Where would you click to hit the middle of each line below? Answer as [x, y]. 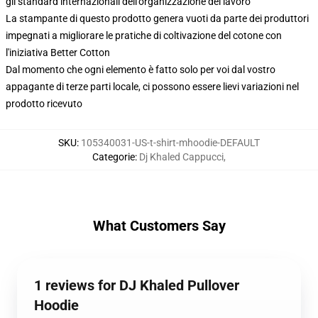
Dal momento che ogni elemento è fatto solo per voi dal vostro [141, 70]
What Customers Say [159, 226]
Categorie [114, 157]
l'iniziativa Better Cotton [58, 53]
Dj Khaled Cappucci [181, 157]
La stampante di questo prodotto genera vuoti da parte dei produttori [157, 18]
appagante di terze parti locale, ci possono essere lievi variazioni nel [152, 87]
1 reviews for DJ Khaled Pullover [137, 285]
